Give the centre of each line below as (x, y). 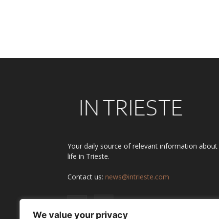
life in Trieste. (88, 156)
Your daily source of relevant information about (142, 146)
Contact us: (86, 177)
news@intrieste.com (137, 177)
